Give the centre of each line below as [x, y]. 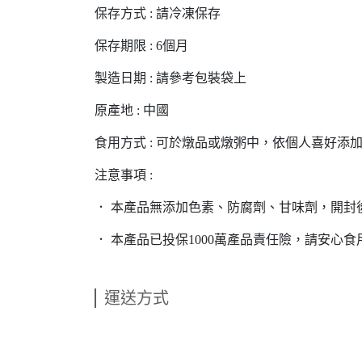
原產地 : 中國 [132, 110]
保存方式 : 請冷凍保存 [158, 13]
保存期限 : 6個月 [141, 46]
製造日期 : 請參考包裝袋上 [170, 78]
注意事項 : [124, 175]
